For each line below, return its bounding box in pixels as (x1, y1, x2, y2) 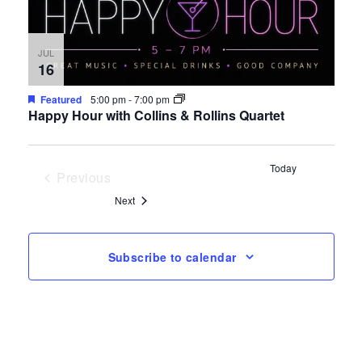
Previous (57, 168, 112, 187)
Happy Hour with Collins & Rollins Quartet (27, 106, 284, 125)
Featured (40, 92, 82, 107)
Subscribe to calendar (107, 248, 237, 265)
